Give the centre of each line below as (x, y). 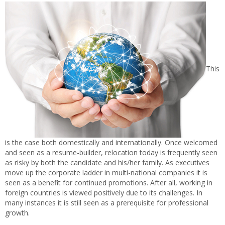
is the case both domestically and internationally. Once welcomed (111, 142)
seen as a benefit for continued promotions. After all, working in (109, 183)
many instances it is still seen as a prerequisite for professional (107, 203)
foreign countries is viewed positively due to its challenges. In (104, 193)
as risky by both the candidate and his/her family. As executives (107, 162)
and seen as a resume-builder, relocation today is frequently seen (111, 152)
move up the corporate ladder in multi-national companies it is (106, 173)
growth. (17, 213)
